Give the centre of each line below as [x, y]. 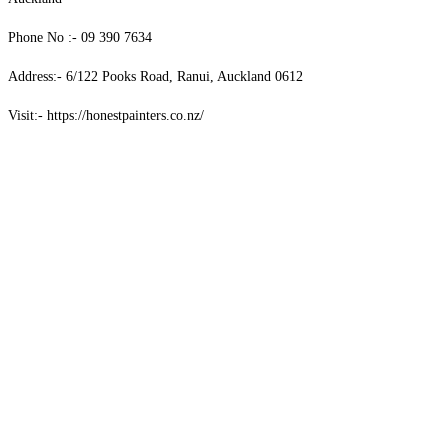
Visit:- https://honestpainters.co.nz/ [106, 115]
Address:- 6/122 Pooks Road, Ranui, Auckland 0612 [155, 76]
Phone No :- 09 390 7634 [80, 37]
